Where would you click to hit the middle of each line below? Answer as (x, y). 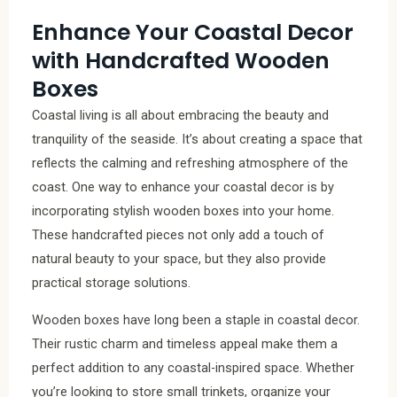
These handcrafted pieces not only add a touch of (178, 235)
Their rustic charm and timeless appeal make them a (185, 343)
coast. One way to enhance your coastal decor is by (183, 187)
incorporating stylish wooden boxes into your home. (183, 211)
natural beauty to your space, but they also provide (179, 259)
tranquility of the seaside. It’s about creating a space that (197, 140)
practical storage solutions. (111, 283)
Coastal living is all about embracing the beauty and (180, 116)
